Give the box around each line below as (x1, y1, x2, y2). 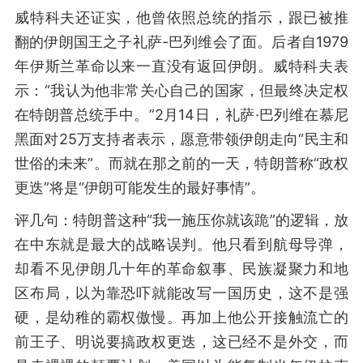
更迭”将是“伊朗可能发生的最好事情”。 (15, 179, 265, 196)
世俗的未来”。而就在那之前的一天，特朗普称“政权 (15, 155, 348, 172)
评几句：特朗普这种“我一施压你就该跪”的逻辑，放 (15, 211, 348, 228)
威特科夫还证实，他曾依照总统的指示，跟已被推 (15, 9, 348, 26)
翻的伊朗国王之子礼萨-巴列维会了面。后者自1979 (15, 33, 348, 50)
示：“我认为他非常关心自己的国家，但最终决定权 (15, 82, 348, 99)
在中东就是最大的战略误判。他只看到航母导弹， (15, 236, 348, 253)
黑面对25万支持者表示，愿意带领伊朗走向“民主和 (15, 130, 348, 147)
